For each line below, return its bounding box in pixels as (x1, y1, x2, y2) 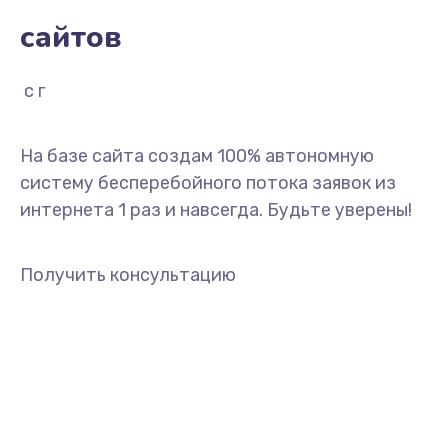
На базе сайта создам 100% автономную (20, 145, 374, 167)
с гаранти (24, 80, 108, 102)
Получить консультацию (20, 264, 236, 286)
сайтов (20, 17, 122, 58)
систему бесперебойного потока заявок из (20, 172, 396, 194)
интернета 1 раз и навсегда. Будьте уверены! (20, 199, 412, 221)
